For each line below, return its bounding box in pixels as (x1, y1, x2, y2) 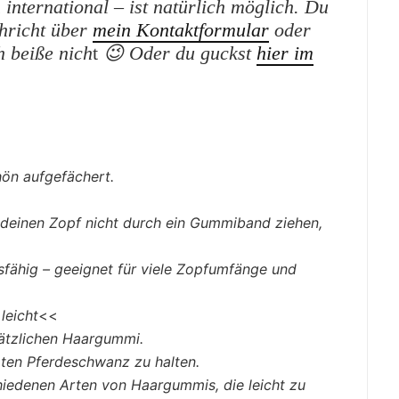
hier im (256, 41, 313, 64)
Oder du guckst (129, 41, 256, 64)
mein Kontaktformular (93, 18, 269, 41)
